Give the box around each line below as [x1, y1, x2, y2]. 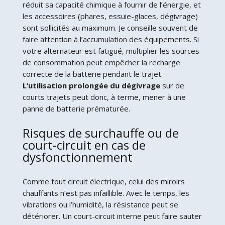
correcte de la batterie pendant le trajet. [22, 68, 163, 79]
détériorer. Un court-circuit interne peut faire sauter [22, 210, 202, 221]
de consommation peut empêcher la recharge [22, 57, 180, 67]
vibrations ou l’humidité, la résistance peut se [22, 199, 178, 209]
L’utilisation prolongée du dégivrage [22, 80, 160, 90]
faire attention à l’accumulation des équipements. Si [22, 34, 199, 44]
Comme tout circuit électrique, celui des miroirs [22, 176, 185, 186]
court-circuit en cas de [22, 136, 146, 153]
